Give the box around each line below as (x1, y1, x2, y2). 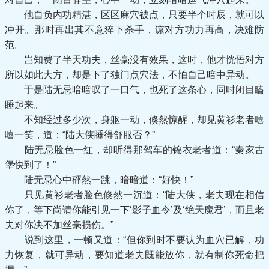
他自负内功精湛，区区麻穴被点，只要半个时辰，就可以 (5, 10, 264, 20)
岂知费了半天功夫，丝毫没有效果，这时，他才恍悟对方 (5, 55, 264, 65)
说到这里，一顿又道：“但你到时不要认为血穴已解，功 (5, 235, 264, 245)
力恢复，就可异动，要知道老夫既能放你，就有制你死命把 (5, 250, 264, 260)
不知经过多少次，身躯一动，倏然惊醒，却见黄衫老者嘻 (5, 115, 264, 125)
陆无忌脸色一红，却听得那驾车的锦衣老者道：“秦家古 (5, 145, 264, 155)
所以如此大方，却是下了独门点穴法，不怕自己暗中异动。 (5, 70, 255, 80)
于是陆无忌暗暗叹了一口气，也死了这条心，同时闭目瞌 (5, 85, 264, 95)
